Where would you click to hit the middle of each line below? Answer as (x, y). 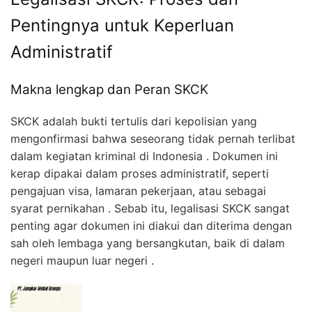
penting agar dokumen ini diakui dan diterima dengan (151, 225)
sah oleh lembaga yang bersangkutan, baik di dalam (148, 243)
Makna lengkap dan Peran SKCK (109, 89)
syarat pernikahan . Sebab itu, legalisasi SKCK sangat (150, 208)
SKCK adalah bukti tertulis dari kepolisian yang (134, 121)
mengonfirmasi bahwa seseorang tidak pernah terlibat (153, 138)
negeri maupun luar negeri (81, 260)
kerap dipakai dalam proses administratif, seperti (140, 173)
